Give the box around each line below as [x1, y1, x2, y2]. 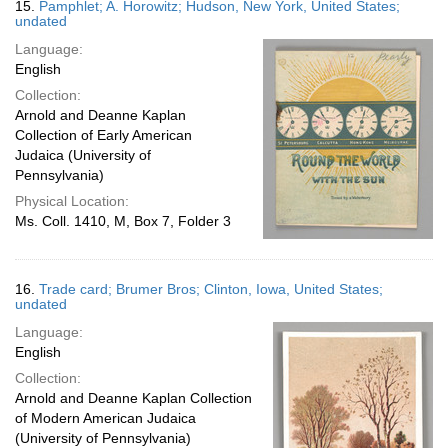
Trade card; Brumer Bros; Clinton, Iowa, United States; [39, 281, 383, 297]
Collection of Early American [15, 127, 192, 143]
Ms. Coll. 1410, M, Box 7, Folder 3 [15, 213, 231, 229]
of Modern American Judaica [15, 410, 196, 426]
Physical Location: [15, 193, 129, 209]
